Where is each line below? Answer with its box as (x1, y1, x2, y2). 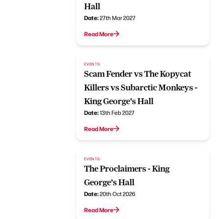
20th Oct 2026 (100, 189, 136, 197)
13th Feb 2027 (100, 108, 135, 116)
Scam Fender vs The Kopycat (84, 68, 192, 79)
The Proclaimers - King (84, 163, 170, 174)
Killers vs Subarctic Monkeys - (84, 82, 198, 92)
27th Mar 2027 (100, 13, 136, 22)
